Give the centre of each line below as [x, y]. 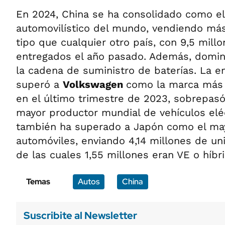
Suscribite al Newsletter [80, 215]
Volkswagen [94, 84]
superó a [39, 84]
